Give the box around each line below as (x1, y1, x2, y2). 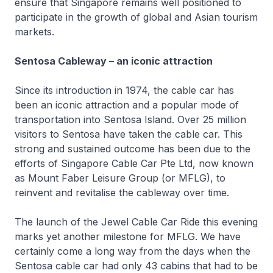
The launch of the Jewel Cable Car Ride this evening (15, 216, 258, 228)
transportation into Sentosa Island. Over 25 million (15, 113, 246, 126)
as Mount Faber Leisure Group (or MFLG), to (15, 172, 225, 184)
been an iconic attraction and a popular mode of (15, 99, 239, 111)
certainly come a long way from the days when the (15, 245, 250, 257)
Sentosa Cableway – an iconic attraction (15, 55, 213, 67)
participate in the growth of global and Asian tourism (15, 11, 258, 23)
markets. (15, 26, 54, 38)
